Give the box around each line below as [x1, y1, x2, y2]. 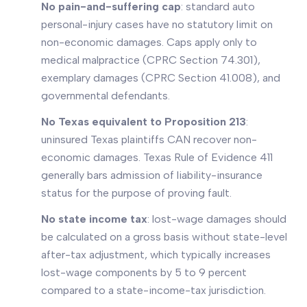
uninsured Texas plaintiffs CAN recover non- [41, 133, 257, 146]
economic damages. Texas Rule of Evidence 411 [41, 151, 273, 164]
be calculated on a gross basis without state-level [41, 230, 287, 243]
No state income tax [41, 212, 147, 225]
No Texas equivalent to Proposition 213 [41, 115, 246, 128]
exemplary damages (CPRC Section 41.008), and [41, 71, 280, 84]
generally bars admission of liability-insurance [41, 169, 262, 182]
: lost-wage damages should [147, 212, 286, 225]
